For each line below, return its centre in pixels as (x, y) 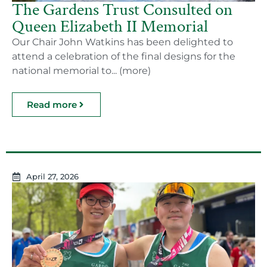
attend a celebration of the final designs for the (124, 56)
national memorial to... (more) (81, 71)
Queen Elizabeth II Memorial (110, 27)
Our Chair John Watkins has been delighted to (122, 42)
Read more (52, 105)
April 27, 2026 (52, 177)
